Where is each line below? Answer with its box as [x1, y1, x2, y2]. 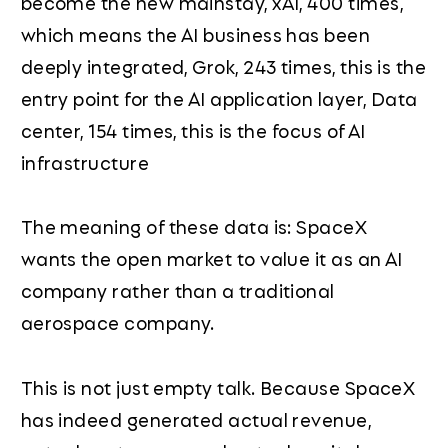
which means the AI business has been [20, 20, 371, 49]
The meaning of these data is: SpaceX [20, 212, 368, 241]
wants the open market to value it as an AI [20, 244, 403, 273]
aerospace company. [20, 308, 215, 337]
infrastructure [20, 148, 150, 177]
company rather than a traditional [20, 276, 335, 305]
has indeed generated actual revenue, [20, 404, 372, 433]
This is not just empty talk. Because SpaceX [20, 372, 416, 401]
